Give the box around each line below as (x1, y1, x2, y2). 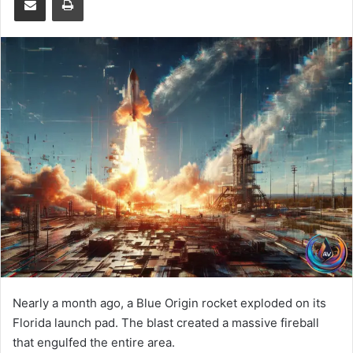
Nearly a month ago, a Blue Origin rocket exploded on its (13, 295, 326, 311)
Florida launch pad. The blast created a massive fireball (13, 315, 319, 331)
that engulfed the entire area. (13, 335, 175, 351)
